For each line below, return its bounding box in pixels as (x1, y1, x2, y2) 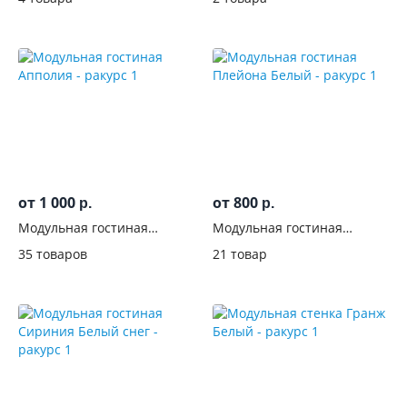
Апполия (18, 234, 73, 253)
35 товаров (18, 244, 87, 263)
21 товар (213, 244, 267, 263)
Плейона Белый (213, 234, 312, 253)
